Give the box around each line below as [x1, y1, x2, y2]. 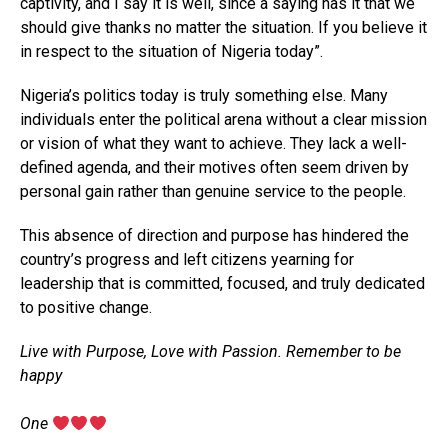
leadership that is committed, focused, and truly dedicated [20, 273, 425, 293]
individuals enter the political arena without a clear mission [20, 109, 427, 129]
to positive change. [20, 297, 152, 317]
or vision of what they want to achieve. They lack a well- [20, 133, 407, 153]
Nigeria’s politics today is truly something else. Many [20, 85, 388, 105]
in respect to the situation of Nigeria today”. [20, 41, 323, 61]
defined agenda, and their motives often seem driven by [20, 157, 409, 177]
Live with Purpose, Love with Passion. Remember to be [20, 341, 401, 361]
